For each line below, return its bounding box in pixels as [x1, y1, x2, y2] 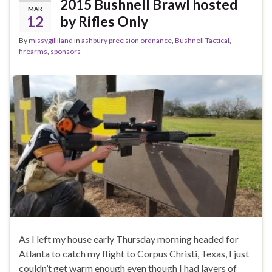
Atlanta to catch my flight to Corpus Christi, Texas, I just [19, 247, 249, 259]
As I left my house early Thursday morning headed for [19, 233, 239, 245]
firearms [19, 47, 47, 56]
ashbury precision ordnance [81, 36, 172, 46]
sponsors [50, 47, 81, 56]
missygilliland [29, 36, 73, 46]
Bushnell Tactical [175, 36, 229, 46]
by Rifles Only [60, 13, 148, 30]
